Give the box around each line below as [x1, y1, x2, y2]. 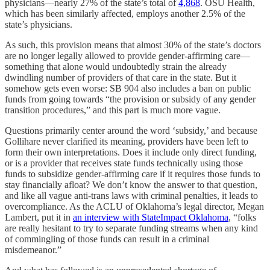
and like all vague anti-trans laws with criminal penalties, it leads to [5, 190, 258, 201]
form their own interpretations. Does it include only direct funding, [5, 146, 257, 157]
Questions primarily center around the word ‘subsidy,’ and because [5, 125, 257, 136]
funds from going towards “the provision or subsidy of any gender [5, 93, 256, 104]
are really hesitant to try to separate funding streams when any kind [5, 222, 258, 233]
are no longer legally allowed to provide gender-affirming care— [5, 50, 250, 61]
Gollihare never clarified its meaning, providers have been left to [5, 136, 248, 146]
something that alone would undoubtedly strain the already [5, 61, 227, 72]
